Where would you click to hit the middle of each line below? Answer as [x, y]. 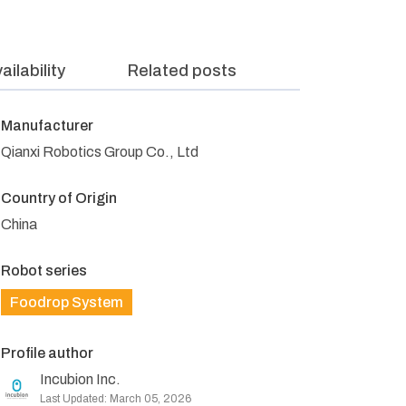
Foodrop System [67, 302]
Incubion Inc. [80, 379]
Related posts [183, 71]
